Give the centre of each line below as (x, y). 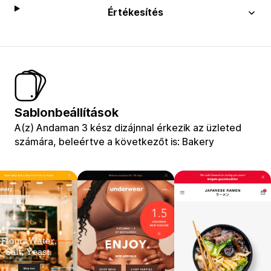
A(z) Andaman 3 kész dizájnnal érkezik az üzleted (128, 127)
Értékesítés (136, 12)
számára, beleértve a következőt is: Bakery (114, 141)
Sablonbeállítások (67, 112)
